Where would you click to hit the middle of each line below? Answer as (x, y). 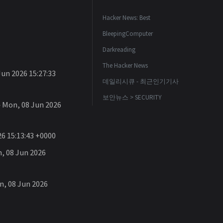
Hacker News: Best (126, 17)
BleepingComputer (128, 33)
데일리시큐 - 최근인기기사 (141, 81)
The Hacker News (125, 65)
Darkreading (119, 49)
